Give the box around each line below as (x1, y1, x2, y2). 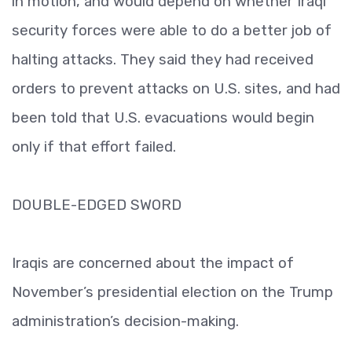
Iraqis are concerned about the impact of (12, 254, 294, 272)
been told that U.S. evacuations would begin (12, 108, 314, 126)
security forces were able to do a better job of (12, 21, 332, 39)
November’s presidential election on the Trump (12, 283, 333, 301)
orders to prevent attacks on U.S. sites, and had (12, 79, 340, 97)
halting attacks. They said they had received (12, 50, 313, 68)
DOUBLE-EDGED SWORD (12, 196, 181, 214)
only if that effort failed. (12, 137, 176, 156)
